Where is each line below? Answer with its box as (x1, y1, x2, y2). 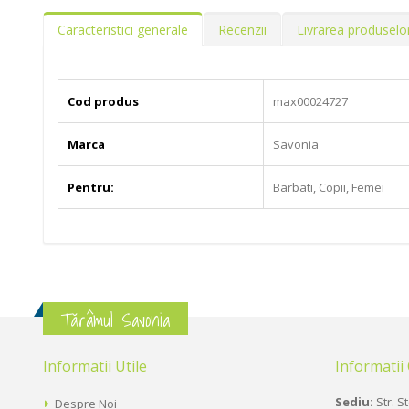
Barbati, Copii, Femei (273, 179, 384, 196)
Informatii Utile (43, 356, 147, 377)
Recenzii (218, 21, 267, 39)
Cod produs (68, 93, 139, 110)
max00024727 (273, 93, 348, 110)
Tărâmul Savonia (61, 306, 170, 336)
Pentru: (68, 179, 114, 196)
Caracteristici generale (58, 21, 188, 39)
